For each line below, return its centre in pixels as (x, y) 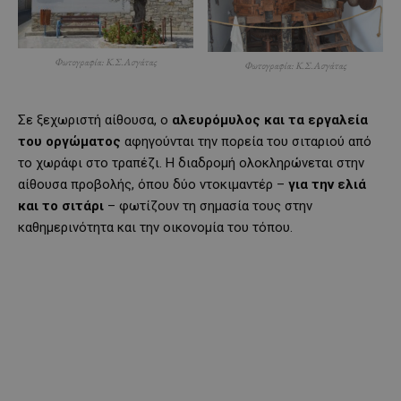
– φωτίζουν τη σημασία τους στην (208, 205)
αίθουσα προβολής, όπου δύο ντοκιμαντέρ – (153, 184)
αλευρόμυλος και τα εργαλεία (270, 119)
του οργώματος (69, 141)
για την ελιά (327, 184)
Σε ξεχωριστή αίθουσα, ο (95, 119)
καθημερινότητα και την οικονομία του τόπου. (155, 227)
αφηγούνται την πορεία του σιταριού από (246, 141)
